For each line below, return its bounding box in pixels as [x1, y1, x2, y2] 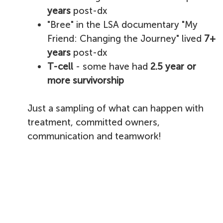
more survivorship [47, 75, 124, 86]
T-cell [47, 61, 73, 72]
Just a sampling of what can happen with [27, 103, 204, 114]
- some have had [73, 61, 150, 72]
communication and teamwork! [27, 130, 164, 142]
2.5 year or [150, 61, 196, 72]
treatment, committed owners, [27, 116, 160, 128]
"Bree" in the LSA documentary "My [47, 19, 198, 30]
